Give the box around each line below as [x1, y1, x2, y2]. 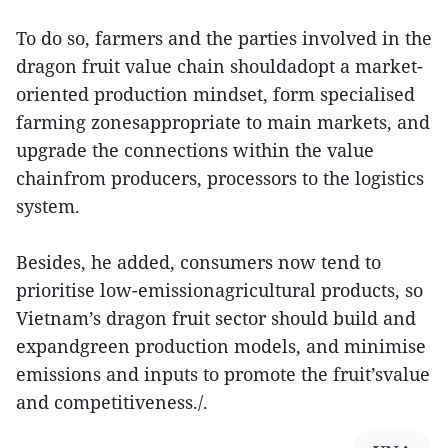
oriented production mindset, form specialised [16, 81, 415, 106]
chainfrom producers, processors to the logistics [16, 165, 424, 190]
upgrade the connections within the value [16, 137, 374, 162]
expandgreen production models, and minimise [16, 333, 426, 358]
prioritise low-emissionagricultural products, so [16, 277, 423, 302]
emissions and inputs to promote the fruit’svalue [16, 361, 430, 386]
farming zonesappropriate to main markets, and [16, 109, 430, 134]
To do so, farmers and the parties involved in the [16, 25, 432, 50]
